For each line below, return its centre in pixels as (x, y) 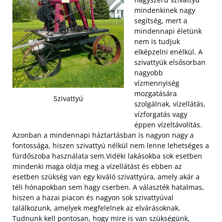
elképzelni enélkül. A (168, 52)
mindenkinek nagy (165, 10)
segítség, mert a (161, 21)
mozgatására (156, 93)
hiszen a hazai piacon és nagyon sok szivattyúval (93, 197)
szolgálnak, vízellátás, (170, 104)
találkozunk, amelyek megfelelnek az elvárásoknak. (96, 208)
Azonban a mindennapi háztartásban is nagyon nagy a (103, 135)
